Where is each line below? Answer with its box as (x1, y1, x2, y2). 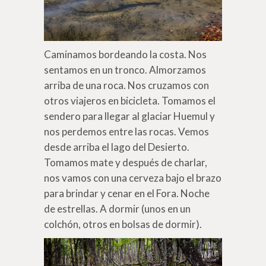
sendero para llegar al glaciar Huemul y (44, 110, 215, 123)
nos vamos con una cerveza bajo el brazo (44, 172, 221, 185)
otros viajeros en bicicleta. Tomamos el (44, 94, 216, 107)
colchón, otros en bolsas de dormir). (44, 218, 202, 231)
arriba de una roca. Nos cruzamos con (44, 79, 209, 92)
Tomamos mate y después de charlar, (44, 156, 207, 169)
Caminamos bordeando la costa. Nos (44, 48, 207, 61)
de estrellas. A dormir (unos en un (44, 202, 191, 216)
